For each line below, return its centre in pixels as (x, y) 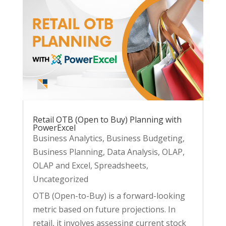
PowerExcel (54, 127)
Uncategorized (60, 179)
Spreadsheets (120, 165)
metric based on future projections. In (104, 209)
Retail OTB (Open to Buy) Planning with (107, 119)
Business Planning (68, 152)
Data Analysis (132, 152)
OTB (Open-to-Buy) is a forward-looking (109, 195)
